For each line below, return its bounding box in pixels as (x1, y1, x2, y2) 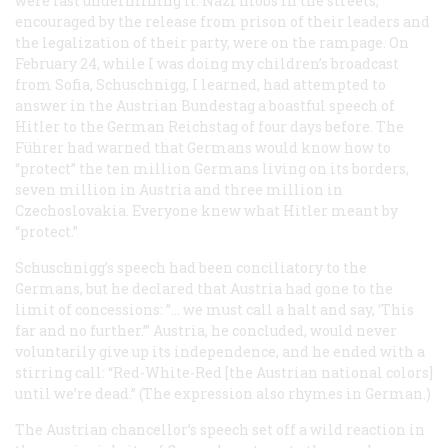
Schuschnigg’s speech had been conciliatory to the (15, 257, 367, 277)
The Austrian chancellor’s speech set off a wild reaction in (15, 419, 425, 439)
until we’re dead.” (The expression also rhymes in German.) (15, 383, 431, 403)
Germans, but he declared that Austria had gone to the (15, 278, 393, 298)
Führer (15, 137, 64, 157)
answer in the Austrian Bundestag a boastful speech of (15, 95, 395, 115)
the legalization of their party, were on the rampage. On (15, 32, 409, 52)
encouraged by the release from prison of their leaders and (15, 11, 430, 31)
